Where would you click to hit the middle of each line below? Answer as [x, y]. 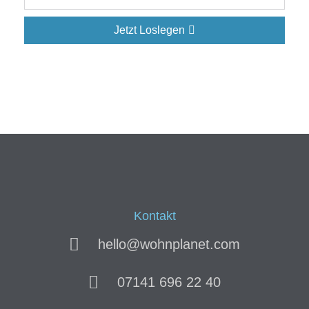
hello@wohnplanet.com [169, 244]
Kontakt [154, 216]
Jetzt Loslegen [149, 30]
